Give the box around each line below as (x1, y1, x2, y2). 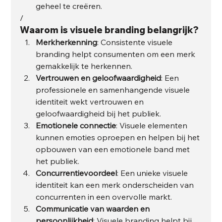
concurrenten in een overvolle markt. (36, 191, 172, 202)
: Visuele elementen (116, 120, 190, 130)
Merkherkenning (36, 37, 98, 47)
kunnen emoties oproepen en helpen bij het (36, 132, 202, 142)
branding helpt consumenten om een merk (36, 49, 198, 59)
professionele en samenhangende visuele (36, 84, 192, 95)
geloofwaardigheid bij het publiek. (36, 108, 162, 118)
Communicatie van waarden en (36, 203, 152, 214)
